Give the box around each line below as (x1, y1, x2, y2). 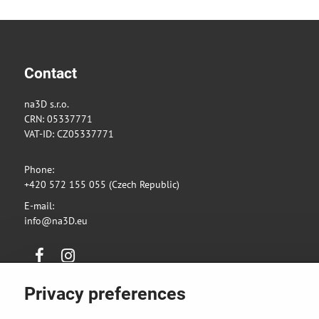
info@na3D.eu (23, 214, 88, 228)
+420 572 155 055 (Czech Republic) (23, 178, 182, 192)
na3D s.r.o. (23, 97, 69, 110)
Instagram (51, 255, 95, 268)
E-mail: (23, 199, 54, 213)
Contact (23, 64, 77, 82)
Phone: (23, 163, 54, 177)
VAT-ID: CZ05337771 (23, 127, 114, 140)
